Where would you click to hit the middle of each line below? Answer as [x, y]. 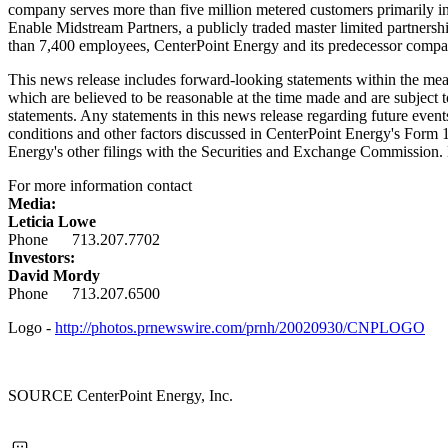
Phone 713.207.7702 [84, 239]
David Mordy [54, 275]
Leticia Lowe [52, 221]
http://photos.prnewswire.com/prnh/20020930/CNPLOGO [240, 327]
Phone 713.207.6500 [84, 293]
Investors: [41, 257]
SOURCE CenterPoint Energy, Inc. [120, 395]
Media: [32, 203]
